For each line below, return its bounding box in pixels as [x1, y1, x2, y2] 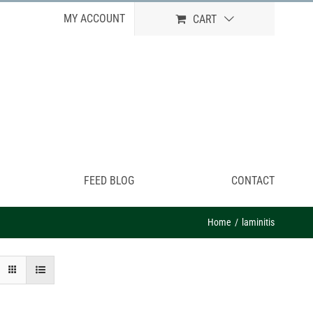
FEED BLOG [84, 174, 134, 187]
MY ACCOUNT [64, 12, 125, 25]
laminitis [242, 217, 275, 228]
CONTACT [231, 174, 275, 187]
